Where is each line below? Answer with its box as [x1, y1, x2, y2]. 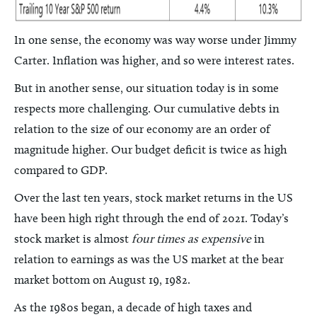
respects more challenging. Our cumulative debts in [14, 101, 279, 115]
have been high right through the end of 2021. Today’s [14, 211, 289, 225]
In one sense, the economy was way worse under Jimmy [14, 33, 296, 47]
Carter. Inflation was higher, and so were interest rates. [14, 53, 294, 67]
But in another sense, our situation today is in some [14, 81, 279, 95]
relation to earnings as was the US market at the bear [14, 252, 284, 266]
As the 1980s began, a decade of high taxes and [14, 300, 252, 314]
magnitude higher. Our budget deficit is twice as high [14, 142, 287, 156]
